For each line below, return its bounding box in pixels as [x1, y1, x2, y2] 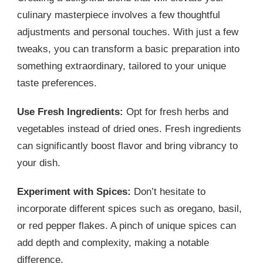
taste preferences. [17, 77, 97, 89]
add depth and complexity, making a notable [17, 237, 209, 249]
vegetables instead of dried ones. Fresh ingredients [17, 123, 241, 135]
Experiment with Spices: [17, 186, 131, 198]
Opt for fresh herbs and [123, 106, 228, 118]
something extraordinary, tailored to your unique [17, 60, 226, 72]
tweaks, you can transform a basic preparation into [17, 43, 240, 55]
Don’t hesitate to [131, 186, 205, 198]
